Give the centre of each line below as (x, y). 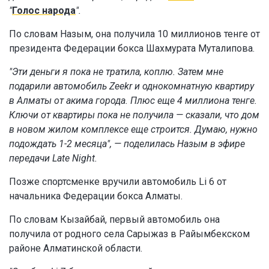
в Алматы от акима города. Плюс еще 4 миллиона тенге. (133, 101)
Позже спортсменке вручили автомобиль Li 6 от (118, 182)
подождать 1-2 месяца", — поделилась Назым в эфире (127, 144)
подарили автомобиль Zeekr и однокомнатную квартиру (131, 86)
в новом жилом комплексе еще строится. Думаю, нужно (133, 130)
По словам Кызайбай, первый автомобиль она (114, 220)
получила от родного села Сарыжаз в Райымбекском (129, 234)
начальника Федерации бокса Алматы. (96, 196)
